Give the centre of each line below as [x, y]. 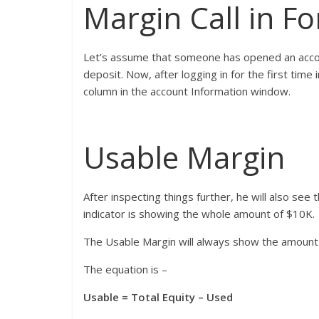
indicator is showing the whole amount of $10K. [199, 214]
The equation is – [125, 270]
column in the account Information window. [187, 91]
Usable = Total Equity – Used [158, 297]
